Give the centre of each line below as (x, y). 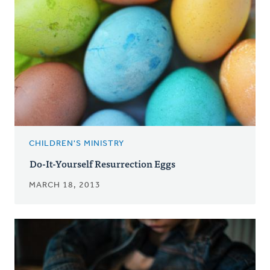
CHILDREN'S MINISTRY (77, 144)
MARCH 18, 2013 (65, 186)
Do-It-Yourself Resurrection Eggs (102, 164)
